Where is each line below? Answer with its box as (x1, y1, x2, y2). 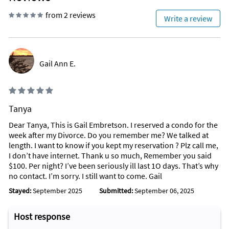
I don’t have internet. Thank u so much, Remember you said (9, 150, 212, 161)
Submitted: (99, 186, 133, 196)
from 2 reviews (45, 10, 96, 20)
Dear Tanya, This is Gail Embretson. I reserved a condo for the (9, 120, 218, 130)
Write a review (164, 13, 212, 24)
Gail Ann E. (39, 58, 76, 69)
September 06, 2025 (133, 186, 194, 196)
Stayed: (9, 186, 33, 196)
